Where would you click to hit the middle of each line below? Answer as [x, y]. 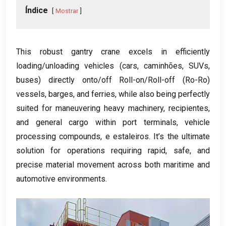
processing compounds [59, 136]
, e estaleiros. [127, 136]
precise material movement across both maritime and [113, 164]
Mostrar [67, 11]
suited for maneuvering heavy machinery [90, 108]
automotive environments [61, 179]
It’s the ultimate [182, 136]
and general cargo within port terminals [96, 122]
